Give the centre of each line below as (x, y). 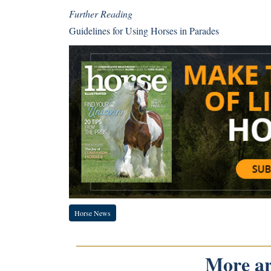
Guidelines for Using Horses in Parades (144, 31)
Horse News (93, 213)
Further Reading (101, 14)
